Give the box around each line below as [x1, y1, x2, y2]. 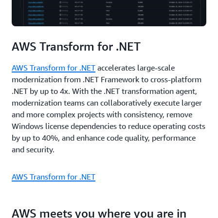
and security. [12, 144, 54, 154]
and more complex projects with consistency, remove [12, 109, 192, 119]
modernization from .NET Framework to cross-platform [12, 74, 201, 84]
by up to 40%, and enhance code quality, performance [12, 132, 196, 143]
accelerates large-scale [95, 62, 175, 73]
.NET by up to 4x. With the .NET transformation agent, [12, 86, 197, 96]
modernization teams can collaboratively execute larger [12, 97, 202, 108]
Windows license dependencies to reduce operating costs [12, 121, 205, 131]
